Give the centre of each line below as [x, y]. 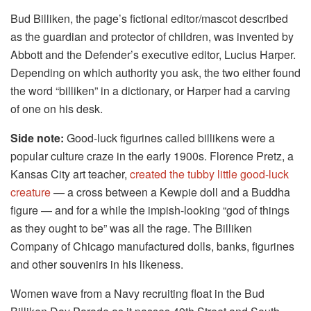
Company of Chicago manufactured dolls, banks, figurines [152, 246]
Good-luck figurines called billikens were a [169, 137]
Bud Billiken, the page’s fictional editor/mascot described [149, 18]
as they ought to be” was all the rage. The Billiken [131, 228]
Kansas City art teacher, [70, 174]
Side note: [37, 137]
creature [31, 192]
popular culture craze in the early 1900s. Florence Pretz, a [152, 155]
